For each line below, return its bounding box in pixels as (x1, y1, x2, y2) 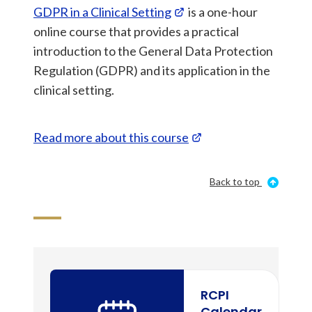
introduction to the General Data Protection (33, 43, 273, 58)
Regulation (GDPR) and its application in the (33, 63, 270, 78)
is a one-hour (186, 4, 258, 19)
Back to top (210, 175, 260, 187)
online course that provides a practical (33, 24, 239, 39)
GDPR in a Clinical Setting (33, 4, 171, 19)
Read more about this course (33, 130, 189, 145)
